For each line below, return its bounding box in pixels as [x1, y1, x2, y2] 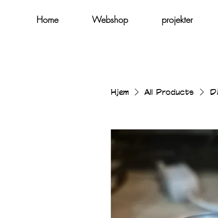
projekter [162, 14, 193, 25]
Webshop [92, 14, 128, 25]
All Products [145, 87, 194, 96]
